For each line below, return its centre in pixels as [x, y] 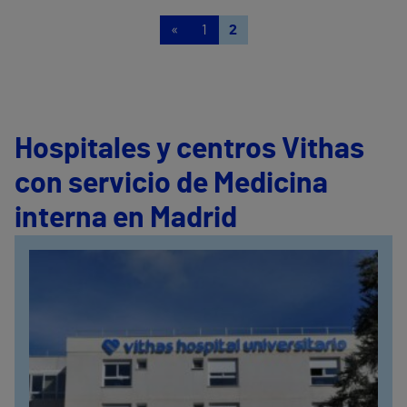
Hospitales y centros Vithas [189, 149]
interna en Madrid [126, 218]
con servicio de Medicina [171, 184]
